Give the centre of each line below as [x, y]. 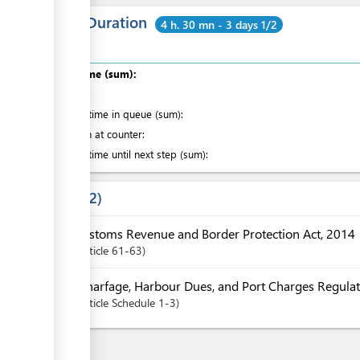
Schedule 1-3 [144, 302]
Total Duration [97, 22]
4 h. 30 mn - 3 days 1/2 [219, 24]
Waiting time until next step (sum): [129, 153]
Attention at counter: [97, 133]
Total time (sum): [93, 73]
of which [69, 93]
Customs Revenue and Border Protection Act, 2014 [215, 233]
